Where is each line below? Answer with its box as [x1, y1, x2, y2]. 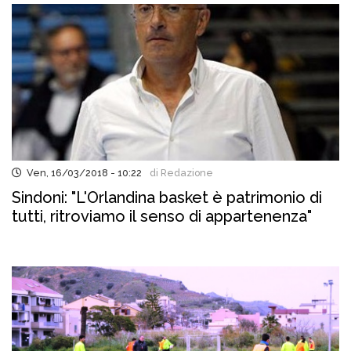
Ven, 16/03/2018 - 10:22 [22, 167, 142, 179]
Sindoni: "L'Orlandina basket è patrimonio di [12, 188, 322, 207]
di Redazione [145, 167, 213, 179]
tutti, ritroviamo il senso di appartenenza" [12, 207, 312, 226]
